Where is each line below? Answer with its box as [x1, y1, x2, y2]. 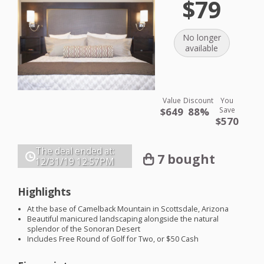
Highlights [18, 184, 71, 199]
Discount [183, 95, 214, 105]
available [185, 42, 219, 54]
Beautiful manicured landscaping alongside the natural [27, 213, 219, 224]
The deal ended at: [35, 145, 114, 158]
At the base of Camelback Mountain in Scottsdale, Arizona [27, 203, 229, 214]
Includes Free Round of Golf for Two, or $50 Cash [27, 233, 199, 244]
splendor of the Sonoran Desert [27, 223, 141, 234]
